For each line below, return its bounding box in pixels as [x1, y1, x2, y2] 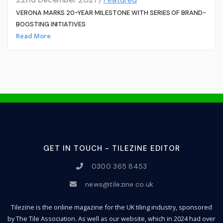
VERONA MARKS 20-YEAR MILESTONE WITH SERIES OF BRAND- [15, 8, 207, 17]
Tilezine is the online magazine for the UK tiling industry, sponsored [11, 202, 212, 212]
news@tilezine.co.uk [85, 179, 154, 189]
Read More [15, 31, 51, 41]
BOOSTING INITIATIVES [15, 19, 86, 28]
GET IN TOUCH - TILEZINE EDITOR [43, 143, 180, 154]
